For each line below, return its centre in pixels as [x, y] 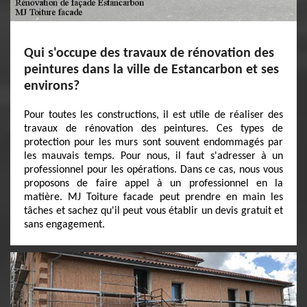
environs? [52, 86]
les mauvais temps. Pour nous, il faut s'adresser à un [153, 156]
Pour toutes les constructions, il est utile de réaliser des [153, 115]
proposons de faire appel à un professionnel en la [153, 184]
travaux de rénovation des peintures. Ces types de [153, 129]
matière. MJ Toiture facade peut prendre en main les [153, 197]
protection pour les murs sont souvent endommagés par [153, 143]
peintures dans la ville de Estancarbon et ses [151, 70]
